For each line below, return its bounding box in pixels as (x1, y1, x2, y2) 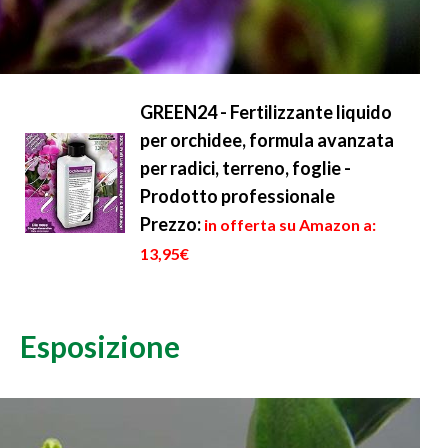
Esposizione (20, 328, 180, 365)
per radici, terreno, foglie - (140, 157, 351, 179)
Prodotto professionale (140, 185, 335, 207)
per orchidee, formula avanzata (140, 129, 394, 151)
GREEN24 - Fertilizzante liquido (140, 101, 392, 123)
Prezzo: (140, 213, 201, 235)
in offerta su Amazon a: (204, 215, 376, 234)
